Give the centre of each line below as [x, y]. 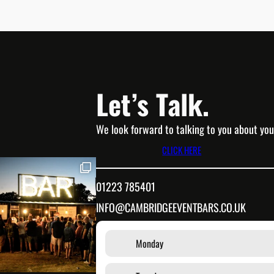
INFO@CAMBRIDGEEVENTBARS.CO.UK [171, 207]
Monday [150, 243]
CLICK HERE [182, 150]
